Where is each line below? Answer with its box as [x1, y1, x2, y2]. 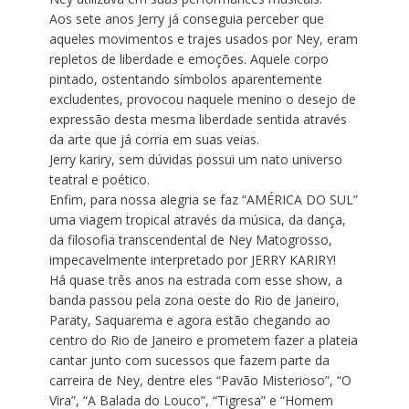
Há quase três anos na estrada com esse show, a [48, 271, 342, 289]
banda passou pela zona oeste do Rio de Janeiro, [48, 291, 340, 309]
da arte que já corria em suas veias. [48, 131, 259, 149]
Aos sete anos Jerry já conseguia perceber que [48, 10, 324, 28]
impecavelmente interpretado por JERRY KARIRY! [48, 251, 336, 269]
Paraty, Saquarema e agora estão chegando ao [48, 311, 330, 330]
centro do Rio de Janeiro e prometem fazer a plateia [48, 331, 358, 350]
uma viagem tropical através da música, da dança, [48, 211, 346, 229]
